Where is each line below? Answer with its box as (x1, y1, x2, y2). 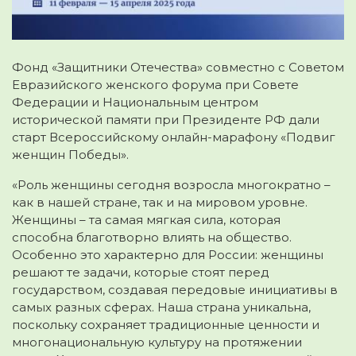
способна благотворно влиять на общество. (12, 230, 292, 246)
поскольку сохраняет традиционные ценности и (12, 317, 319, 333)
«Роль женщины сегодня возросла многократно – (12, 177, 331, 193)
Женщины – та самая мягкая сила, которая (12, 212, 281, 228)
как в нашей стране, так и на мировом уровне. (12, 195, 308, 211)
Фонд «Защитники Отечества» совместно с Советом (12, 60, 344, 75)
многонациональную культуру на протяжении (12, 335, 302, 350)
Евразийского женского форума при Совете (12, 77, 299, 93)
